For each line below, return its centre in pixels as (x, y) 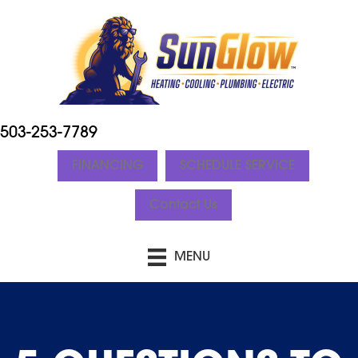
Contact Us (183, 205)
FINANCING (107, 166)
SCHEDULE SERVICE (237, 166)
